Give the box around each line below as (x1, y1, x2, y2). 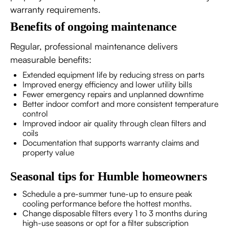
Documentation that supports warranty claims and (22, 137, 199, 148)
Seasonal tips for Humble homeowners (10, 169, 207, 183)
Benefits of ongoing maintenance (10, 19, 177, 33)
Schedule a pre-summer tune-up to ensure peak (22, 188, 192, 199)
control (22, 108, 48, 119)
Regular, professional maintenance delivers (10, 40, 178, 52)
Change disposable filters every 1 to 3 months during (22, 208, 207, 218)
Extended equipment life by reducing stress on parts (22, 69, 204, 80)
